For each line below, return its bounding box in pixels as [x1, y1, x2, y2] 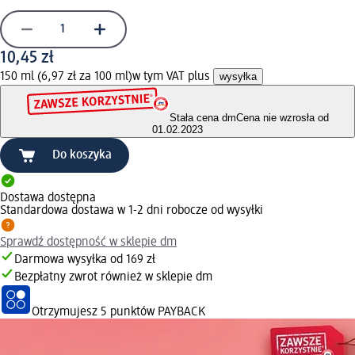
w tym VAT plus [132, 70, 213, 83]
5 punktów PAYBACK [101, 306, 205, 319]
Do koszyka [52, 149, 112, 162]
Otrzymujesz [32, 306, 101, 319]
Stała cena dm [169, 112, 236, 124]
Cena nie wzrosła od [235, 112, 329, 124]
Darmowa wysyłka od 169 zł [14, 254, 155, 267]
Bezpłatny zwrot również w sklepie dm [14, 271, 212, 284]
